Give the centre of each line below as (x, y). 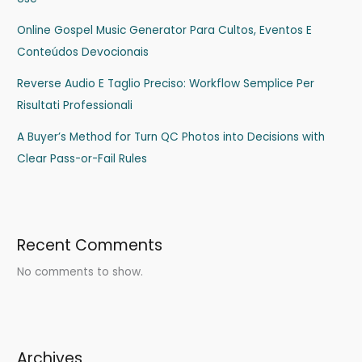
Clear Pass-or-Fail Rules (82, 158)
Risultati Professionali (75, 105)
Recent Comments (90, 246)
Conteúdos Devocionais (83, 52)
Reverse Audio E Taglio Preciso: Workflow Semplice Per (166, 83)
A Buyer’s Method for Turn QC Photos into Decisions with (171, 137)
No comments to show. (80, 272)
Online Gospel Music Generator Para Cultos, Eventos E (165, 30)
